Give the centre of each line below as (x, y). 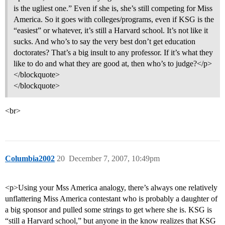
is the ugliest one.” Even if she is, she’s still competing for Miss (113, 9)
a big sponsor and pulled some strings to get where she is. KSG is (108, 210)
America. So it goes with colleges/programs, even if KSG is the (114, 20)
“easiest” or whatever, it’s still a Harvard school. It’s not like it (111, 31)
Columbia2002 (30, 159)
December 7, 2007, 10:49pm (114, 159)
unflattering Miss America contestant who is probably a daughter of (111, 199)
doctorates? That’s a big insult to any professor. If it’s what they (113, 53)
